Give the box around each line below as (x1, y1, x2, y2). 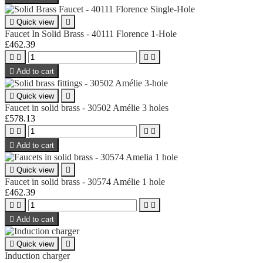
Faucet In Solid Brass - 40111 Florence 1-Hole (5, 28, 177, 39)
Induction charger (5, 250, 70, 261)
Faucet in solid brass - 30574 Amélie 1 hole (5, 176, 165, 187)
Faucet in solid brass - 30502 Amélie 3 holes (5, 102, 168, 113)
